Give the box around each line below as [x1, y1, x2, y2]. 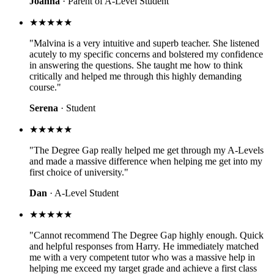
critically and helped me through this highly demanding [29, 70, 242, 81]
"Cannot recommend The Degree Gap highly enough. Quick [29, 229, 264, 240]
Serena [29, 102, 58, 113]
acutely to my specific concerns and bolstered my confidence [29, 48, 263, 59]
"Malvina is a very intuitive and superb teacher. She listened [29, 37, 259, 48]
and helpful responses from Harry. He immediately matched [29, 240, 259, 251]
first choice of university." [29, 166, 128, 177]
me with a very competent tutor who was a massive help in [29, 251, 255, 262]
